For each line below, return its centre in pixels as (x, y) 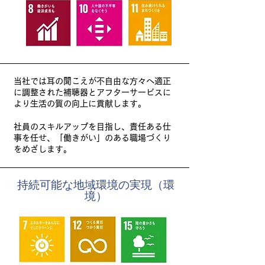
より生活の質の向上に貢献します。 (80, 104)
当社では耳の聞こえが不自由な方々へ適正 (92, 81)
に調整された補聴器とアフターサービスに (92, 92)
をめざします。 (43, 149)
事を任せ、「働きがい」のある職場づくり (92, 138)
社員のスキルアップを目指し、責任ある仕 (92, 127)
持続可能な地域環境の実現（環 (96, 185)
